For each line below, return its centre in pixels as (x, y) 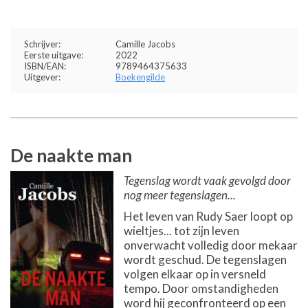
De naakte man (71, 155)
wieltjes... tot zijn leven (181, 231)
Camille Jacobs (145, 44)
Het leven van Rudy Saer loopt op (208, 216)
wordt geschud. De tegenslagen (205, 260)
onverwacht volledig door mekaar (211, 245)
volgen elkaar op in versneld (195, 274)
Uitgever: (42, 77)
